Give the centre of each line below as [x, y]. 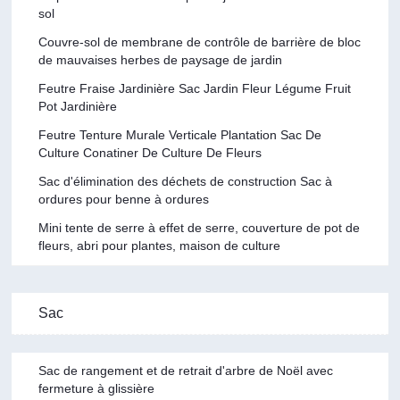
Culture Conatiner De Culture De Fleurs [150, 152]
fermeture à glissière [97, 388]
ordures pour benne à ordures [124, 199]
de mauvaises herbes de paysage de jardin [161, 59]
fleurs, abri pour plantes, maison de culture [160, 245]
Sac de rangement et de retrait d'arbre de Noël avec [186, 370]
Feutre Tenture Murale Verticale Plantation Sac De [180, 134]
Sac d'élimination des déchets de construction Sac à [186, 181]
